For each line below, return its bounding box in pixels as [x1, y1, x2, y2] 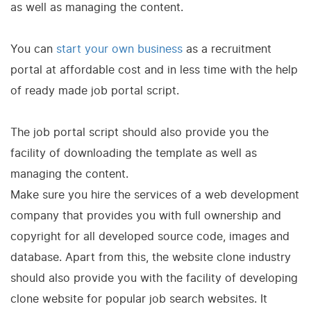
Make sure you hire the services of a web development [10, 187, 299, 201]
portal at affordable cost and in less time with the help [10, 62, 298, 76]
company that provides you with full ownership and [10, 208, 281, 222]
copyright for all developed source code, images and [10, 229, 289, 243]
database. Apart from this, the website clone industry [10, 250, 291, 264]
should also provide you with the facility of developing [10, 271, 298, 285]
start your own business [56, 42, 183, 56]
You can [10, 42, 56, 56]
